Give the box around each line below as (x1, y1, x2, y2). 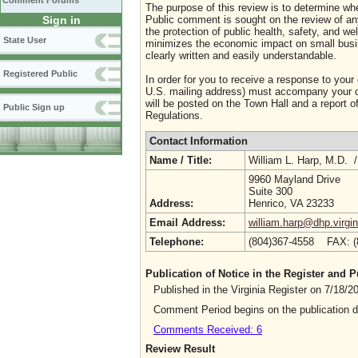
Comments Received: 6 (153, 324, 262, 336)
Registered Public (3, 69, 78, 78)
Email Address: (149, 217, 225, 229)
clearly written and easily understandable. (145, 50, 336, 62)
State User (3, 35, 46, 45)
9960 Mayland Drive (249, 173, 340, 185)
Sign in (42, 14, 81, 26)
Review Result (145, 342, 215, 355)
